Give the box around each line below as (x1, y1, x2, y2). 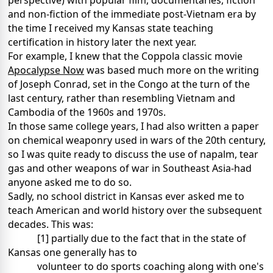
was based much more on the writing (84, 63, 259, 77)
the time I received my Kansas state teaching (8, 21, 213, 35)
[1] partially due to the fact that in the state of (37, 232, 246, 246)
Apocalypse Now (8, 63, 84, 77)
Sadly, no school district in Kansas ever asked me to (8, 190, 244, 204)
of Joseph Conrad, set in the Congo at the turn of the (8, 77, 250, 91)
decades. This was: (8, 218, 93, 232)
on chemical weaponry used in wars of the (8, 133, 203, 147)
